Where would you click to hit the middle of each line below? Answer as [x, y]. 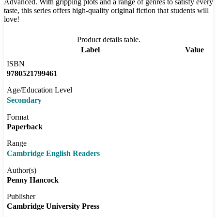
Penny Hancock [33, 180]
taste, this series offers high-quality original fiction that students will [106, 11]
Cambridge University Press [53, 206]
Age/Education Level [39, 90]
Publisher [21, 197]
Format [18, 117]
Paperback [25, 127]
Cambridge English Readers [53, 154]
